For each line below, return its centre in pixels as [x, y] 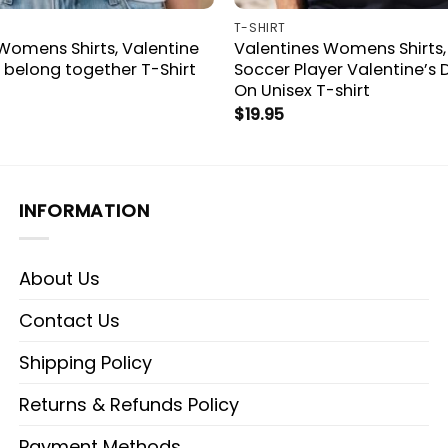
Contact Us [69, 321]
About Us [59, 279]
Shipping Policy [85, 363]
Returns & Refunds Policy [129, 405]
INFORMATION [84, 211]
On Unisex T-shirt [301, 91]
